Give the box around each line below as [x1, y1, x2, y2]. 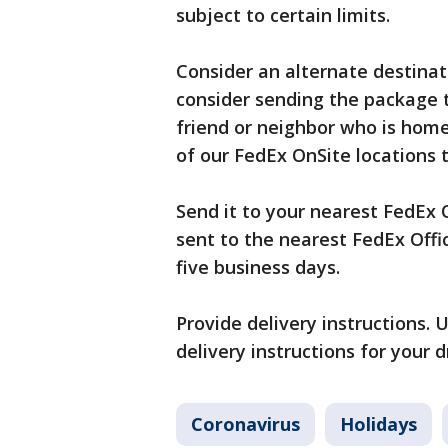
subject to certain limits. [176, 3, 395, 27]
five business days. [176, 255, 340, 279]
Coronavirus [191, 412, 300, 436]
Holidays [340, 412, 417, 436]
